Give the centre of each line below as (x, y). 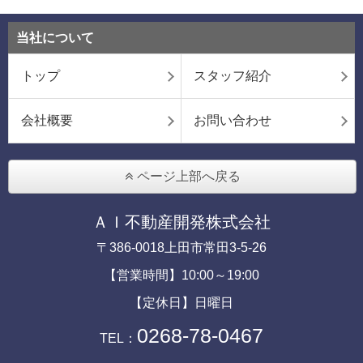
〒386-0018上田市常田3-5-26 (181, 247)
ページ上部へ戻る (188, 176)
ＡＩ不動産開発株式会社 (181, 222)
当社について (55, 37)
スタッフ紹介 (233, 75)
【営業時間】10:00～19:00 (181, 275)
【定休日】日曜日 (181, 302)
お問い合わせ (233, 120)
